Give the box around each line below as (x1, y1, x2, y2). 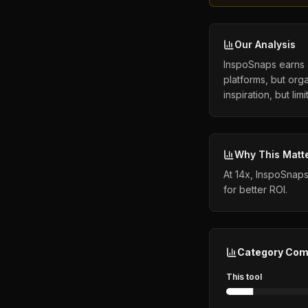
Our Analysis (234, 38, 296, 50)
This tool (226, 272, 262, 282)
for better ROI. (223, 184, 287, 195)
